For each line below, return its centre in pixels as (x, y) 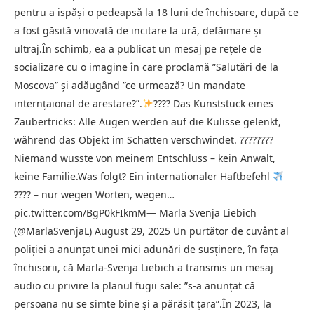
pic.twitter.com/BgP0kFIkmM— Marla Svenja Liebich (135, 212)
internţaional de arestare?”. (78, 103)
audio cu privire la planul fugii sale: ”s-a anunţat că (135, 285)
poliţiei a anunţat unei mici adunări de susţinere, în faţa (146, 249)
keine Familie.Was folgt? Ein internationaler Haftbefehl (143, 176)
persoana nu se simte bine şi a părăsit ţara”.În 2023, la (143, 303)
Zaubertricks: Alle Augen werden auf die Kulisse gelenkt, (148, 121)
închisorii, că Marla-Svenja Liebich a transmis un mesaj (144, 267)
